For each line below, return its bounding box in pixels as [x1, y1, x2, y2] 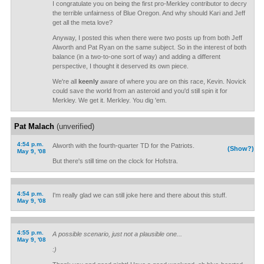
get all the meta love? [52, 19, 113, 26]
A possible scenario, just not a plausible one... [52, 230, 182, 237]
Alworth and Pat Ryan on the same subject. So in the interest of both [52, 44, 246, 51]
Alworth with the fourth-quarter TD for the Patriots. [52, 142, 194, 149]
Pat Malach [14, 122, 54, 131]
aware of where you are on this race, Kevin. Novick [98, 78, 246, 85]
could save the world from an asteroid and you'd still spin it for [52, 87, 227, 94]
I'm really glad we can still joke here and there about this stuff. [52, 192, 227, 199]
